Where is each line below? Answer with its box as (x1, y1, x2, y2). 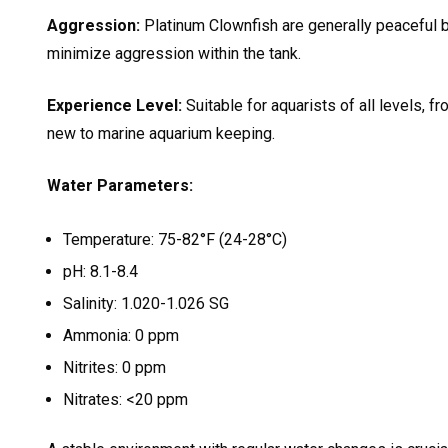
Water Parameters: (47, 175, 193, 195)
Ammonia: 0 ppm (63, 325, 179, 345)
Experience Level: (47, 95, 182, 115)
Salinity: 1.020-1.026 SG (63, 293, 229, 313)
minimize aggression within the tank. (47, 43, 301, 63)
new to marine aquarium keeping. (47, 123, 275, 143)
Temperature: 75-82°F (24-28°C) (63, 229, 287, 249)
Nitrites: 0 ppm (63, 357, 166, 377)
